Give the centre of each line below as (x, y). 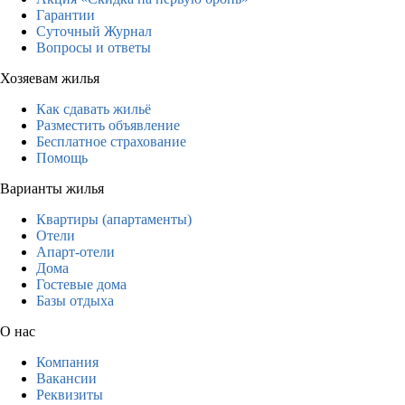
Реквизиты (70, 394)
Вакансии (66, 378)
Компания (67, 362)
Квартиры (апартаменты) (114, 219)
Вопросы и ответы (94, 47)
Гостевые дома (81, 284)
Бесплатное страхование (111, 141)
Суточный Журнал (94, 31)
